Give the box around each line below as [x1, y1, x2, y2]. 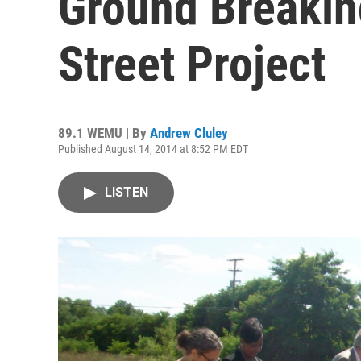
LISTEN [105, 185, 148, 200]
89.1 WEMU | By [58, 125, 150, 141]
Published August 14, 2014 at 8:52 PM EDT [58, 143, 248, 156]
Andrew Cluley [150, 125, 228, 141]
